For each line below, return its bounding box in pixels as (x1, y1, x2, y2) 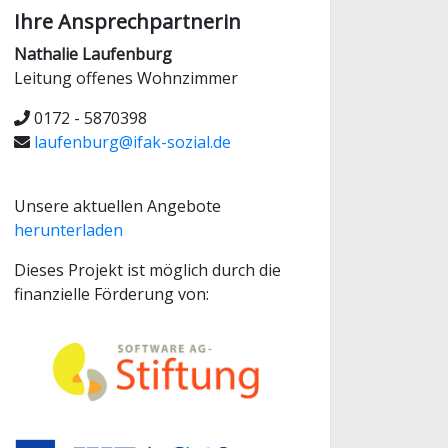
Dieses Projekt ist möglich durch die (14, 259, 281, 281)
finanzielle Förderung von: (14, 283, 209, 305)
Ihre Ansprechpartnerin (14, 8, 241, 35)
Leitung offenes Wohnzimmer (14, 67, 238, 89)
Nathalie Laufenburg (14, 43, 172, 65)
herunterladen (14, 219, 123, 241)
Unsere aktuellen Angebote (14, 195, 221, 217)
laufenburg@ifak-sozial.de (34, 131, 231, 153)
